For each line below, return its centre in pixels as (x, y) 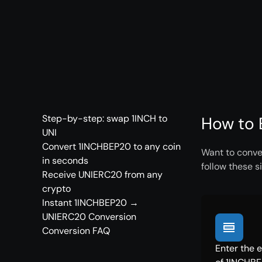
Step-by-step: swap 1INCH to (105, 118)
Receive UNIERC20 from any (102, 175)
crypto (56, 189)
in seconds (65, 161)
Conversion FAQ (76, 231)
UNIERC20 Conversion (89, 217)
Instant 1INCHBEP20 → (90, 203)
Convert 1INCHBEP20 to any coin (111, 146)
